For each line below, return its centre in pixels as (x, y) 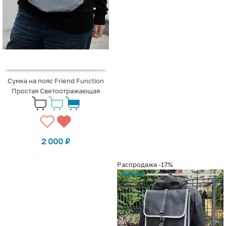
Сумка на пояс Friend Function (56, 80)
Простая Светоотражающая (56, 91)
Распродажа (137, 164)
